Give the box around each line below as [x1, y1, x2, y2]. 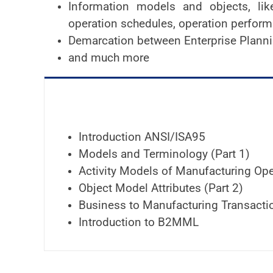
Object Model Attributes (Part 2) [79, 182, 243, 196]
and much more [68, 51, 149, 65]
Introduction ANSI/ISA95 [79, 130, 205, 144]
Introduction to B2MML [79, 216, 199, 230]
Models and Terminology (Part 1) [79, 147, 250, 161]
